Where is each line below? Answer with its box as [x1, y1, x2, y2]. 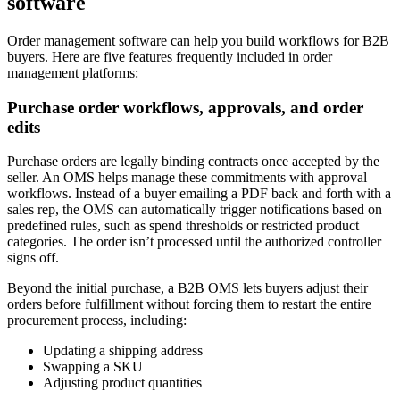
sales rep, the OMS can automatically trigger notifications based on [7, 202, 382, 218]
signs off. [7, 250, 59, 266]
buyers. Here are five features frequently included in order [7, 49, 332, 65]
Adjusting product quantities [43, 375, 202, 391]
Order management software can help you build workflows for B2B [7, 33, 389, 49]
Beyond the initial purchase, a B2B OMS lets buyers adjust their [7, 280, 368, 296]
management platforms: [7, 65, 138, 81]
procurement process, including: [7, 312, 187, 329]
